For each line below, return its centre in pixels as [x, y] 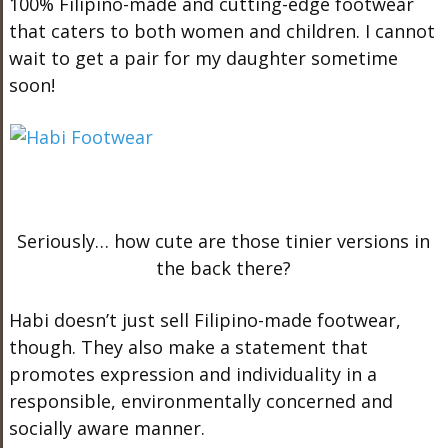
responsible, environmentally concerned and [200, 400]
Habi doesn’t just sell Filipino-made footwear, [204, 319]
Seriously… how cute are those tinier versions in [224, 240]
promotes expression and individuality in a [192, 373]
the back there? [224, 267]
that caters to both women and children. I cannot [221, 30]
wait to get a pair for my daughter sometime [203, 57]
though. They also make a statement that [188, 346]
